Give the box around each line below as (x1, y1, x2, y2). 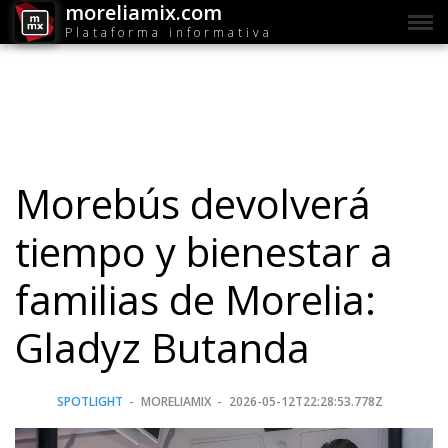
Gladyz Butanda (15, 320, 310, 376)
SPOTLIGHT (57, 393, 123, 411)
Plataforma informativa (65, 23, 273, 41)
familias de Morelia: (15, 272, 376, 328)
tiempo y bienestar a (15, 224, 393, 280)
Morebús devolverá (15, 176, 371, 232)
